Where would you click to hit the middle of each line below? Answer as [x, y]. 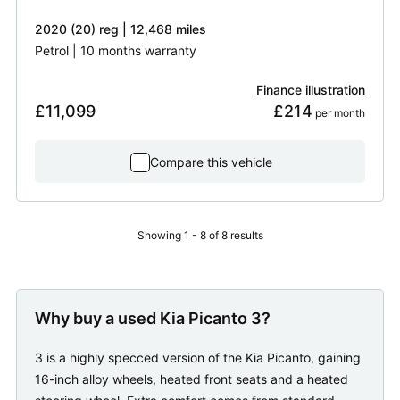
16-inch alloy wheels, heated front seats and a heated [192, 379]
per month [339, 113]
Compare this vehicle [211, 162]
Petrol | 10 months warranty [116, 51]
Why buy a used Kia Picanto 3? [153, 319]
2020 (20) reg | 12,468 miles [121, 29]
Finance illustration [311, 90]
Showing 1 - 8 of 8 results [200, 236]
